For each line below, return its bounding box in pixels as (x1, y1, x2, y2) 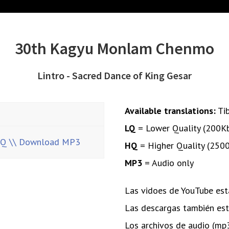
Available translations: (125, 104, 216, 117)
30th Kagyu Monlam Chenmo (15, 38, 214, 59)
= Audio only (142, 156, 194, 169)
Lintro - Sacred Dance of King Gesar (37, 68, 192, 82)
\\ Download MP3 (9, 135, 80, 148)
